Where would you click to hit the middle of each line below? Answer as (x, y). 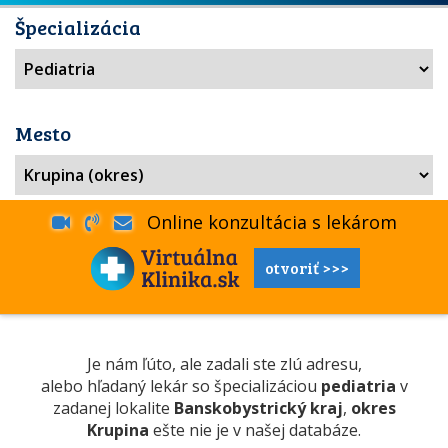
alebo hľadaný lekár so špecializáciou (180, 386)
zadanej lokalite (113, 408)
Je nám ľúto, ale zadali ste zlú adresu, (224, 364)
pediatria (358, 386)
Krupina (118, 430)
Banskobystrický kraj (258, 408)
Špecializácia (78, 27)
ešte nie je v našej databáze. (255, 430)
